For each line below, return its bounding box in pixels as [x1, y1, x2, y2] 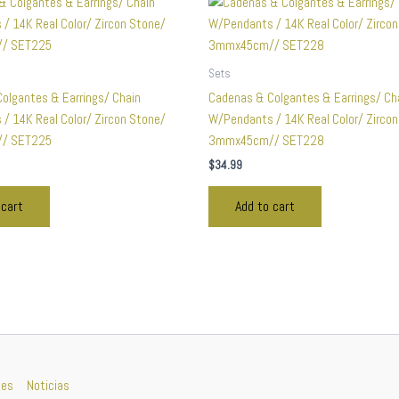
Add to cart [235, 196, 295, 216]
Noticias [26, 377, 69, 395]
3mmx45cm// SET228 [208, 131, 324, 149]
